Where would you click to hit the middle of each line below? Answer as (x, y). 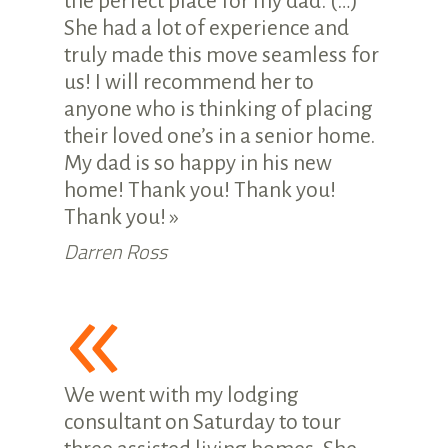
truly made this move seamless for (221, 54)
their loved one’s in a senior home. (219, 135)
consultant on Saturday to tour (202, 421)
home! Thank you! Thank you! (200, 189)
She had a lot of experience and (206, 27)
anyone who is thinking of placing (218, 108)
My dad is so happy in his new (198, 162)
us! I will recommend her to (189, 81)
